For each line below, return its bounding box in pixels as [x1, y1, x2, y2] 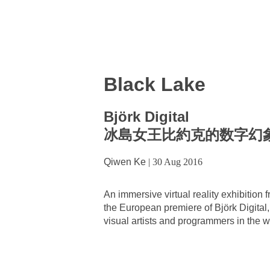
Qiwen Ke [104, 156, 146, 167]
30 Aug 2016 [152, 156, 202, 167]
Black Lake [104, 73, 206, 95]
